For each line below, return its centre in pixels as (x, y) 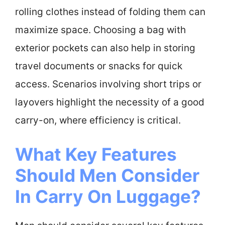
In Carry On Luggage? (108, 196)
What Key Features (96, 154)
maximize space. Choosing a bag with (100, 30)
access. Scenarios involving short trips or (108, 84)
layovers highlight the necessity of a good (110, 102)
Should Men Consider (107, 175)
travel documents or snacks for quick (99, 66)
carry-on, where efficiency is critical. (98, 120)
